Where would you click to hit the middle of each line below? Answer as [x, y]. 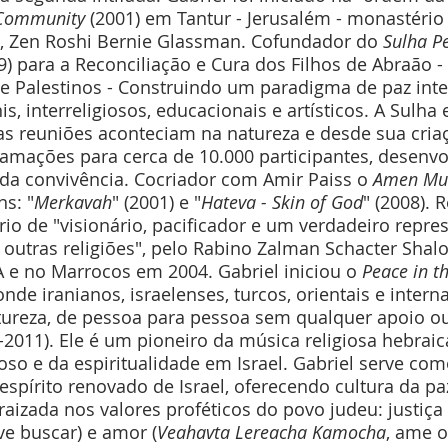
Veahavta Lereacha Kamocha [271, 432]
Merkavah [73, 202]
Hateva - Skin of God [282, 202]
